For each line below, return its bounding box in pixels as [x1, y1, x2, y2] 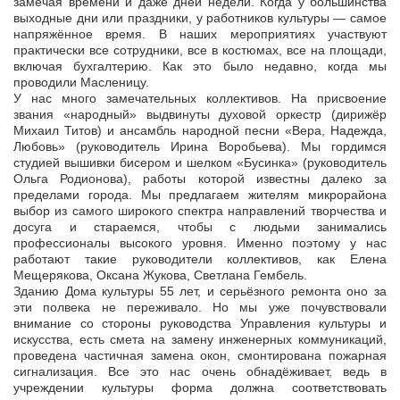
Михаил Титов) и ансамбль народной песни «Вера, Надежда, [13, 123, 387, 138]
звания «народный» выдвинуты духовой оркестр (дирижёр [13, 107, 387, 122]
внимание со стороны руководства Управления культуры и [13, 316, 387, 331]
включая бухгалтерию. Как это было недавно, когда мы [13, 59, 387, 74]
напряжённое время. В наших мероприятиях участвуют [13, 27, 387, 42]
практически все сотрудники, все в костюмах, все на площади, [13, 43, 387, 58]
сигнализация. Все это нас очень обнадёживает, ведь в [13, 364, 387, 379]
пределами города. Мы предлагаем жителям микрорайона [13, 187, 387, 203]
